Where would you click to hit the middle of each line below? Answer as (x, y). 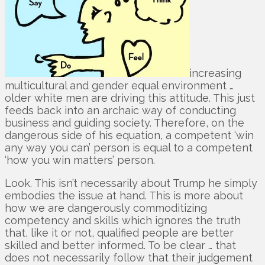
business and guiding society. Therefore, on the (125, 122)
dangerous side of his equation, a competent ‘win (129, 135)
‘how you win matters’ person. (80, 160)
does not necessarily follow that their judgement (129, 257)
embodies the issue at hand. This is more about (124, 195)
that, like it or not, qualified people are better (119, 232)
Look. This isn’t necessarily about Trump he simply (131, 183)
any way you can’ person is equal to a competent (129, 147)
